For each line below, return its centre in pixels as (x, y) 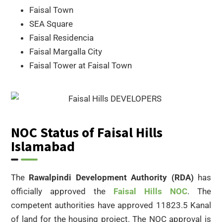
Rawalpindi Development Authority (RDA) (111, 177)
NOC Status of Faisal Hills (87, 132)
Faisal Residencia (61, 38)
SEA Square (52, 24)
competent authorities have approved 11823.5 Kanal (111, 205)
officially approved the (62, 191)
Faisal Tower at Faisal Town (81, 66)
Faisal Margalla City (66, 52)
